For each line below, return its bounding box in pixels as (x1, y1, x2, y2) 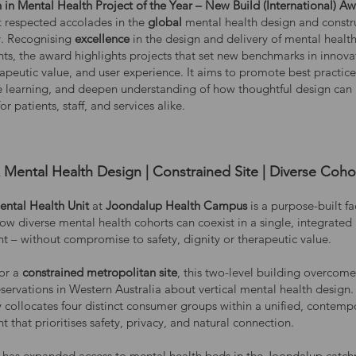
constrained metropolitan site (22, 265, 177, 280)
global (148, 14, 185, 29)
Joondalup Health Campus (106, 198, 247, 213)
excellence (75, 31, 133, 46)
